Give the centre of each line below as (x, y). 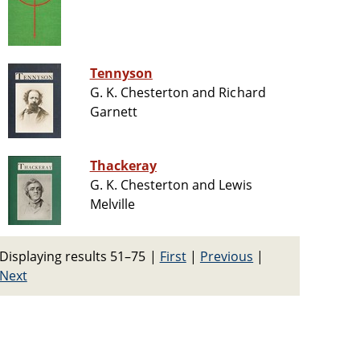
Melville (112, 205)
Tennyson (121, 74)
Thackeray (123, 166)
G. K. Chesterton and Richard (178, 93)
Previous (227, 256)
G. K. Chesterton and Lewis (171, 185)
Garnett (113, 112)
